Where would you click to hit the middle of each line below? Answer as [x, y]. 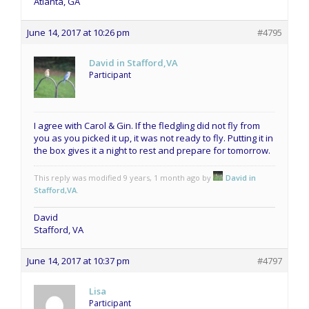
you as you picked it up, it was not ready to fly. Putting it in [153, 138]
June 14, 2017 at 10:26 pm [78, 32]
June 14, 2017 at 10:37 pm [78, 260]
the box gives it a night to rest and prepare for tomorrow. [152, 150]
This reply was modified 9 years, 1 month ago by [123, 177]
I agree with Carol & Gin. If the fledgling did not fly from [147, 125]
